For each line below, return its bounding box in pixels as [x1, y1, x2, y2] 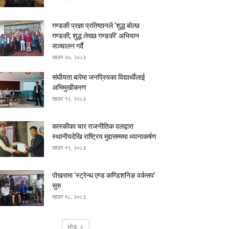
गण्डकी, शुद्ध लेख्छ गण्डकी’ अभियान [52, 31, 139, 40]
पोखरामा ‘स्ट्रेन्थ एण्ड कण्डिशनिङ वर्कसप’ [52, 171, 155, 179]
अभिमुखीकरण [52, 83, 86, 91]
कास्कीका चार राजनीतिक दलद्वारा [52, 122, 133, 130]
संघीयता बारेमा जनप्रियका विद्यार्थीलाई [52, 73, 145, 81]
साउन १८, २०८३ [52, 192, 86, 200]
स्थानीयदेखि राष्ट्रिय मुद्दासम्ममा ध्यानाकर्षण [52, 132, 156, 141]
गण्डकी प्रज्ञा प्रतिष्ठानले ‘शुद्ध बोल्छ [52, 21, 140, 30]
